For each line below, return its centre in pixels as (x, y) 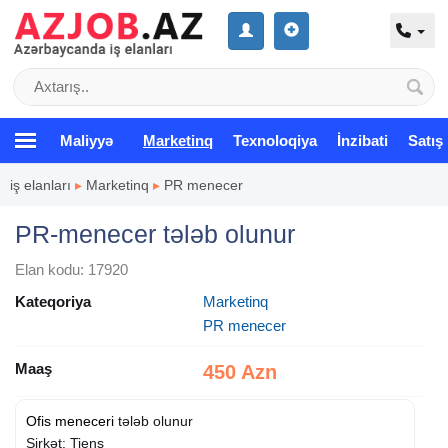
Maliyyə (86, 140)
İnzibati (362, 140)
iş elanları (40, 184)
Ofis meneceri (70, 420)
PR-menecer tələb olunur (155, 233)
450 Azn (239, 371)
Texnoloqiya (275, 140)
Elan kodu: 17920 (71, 269)
